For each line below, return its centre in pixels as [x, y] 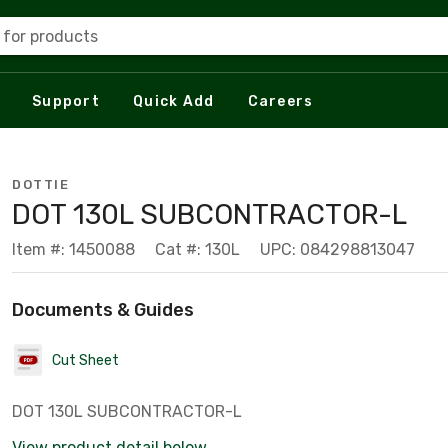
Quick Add [174, 101]
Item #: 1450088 [73, 249]
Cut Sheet [85, 360]
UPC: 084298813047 [337, 249]
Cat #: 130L [197, 249]
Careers [280, 101]
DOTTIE [40, 184]
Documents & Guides [103, 310]
